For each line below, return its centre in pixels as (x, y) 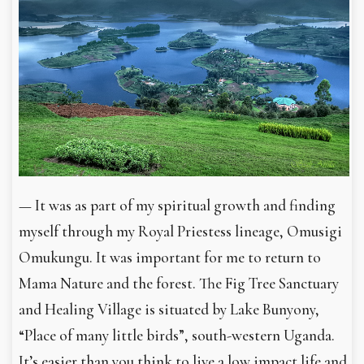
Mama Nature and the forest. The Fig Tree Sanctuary (179, 283)
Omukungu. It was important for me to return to (170, 257)
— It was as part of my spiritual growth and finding (177, 205)
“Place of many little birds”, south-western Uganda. (177, 335)
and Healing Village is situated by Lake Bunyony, (169, 309)
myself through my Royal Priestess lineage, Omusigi (180, 231)
